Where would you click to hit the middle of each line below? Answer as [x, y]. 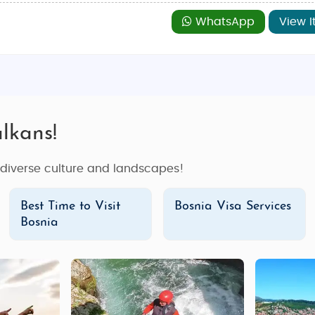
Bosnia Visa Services [233, 206]
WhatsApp [223, 21]
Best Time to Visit [71, 206]
